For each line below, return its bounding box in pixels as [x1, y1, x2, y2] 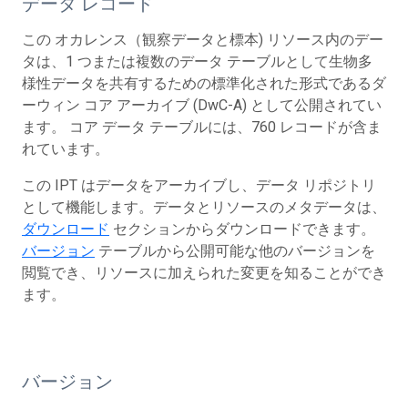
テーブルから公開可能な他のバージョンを [95, 241, 375, 260]
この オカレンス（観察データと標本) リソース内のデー [22, 30, 383, 48]
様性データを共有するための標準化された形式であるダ [22, 74, 386, 92]
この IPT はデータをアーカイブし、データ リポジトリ [22, 176, 376, 194]
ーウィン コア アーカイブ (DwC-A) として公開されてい [22, 96, 382, 114]
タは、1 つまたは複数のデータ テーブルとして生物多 [22, 52, 372, 70]
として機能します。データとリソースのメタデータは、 [22, 198, 386, 216]
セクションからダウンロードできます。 [109, 219, 375, 238]
